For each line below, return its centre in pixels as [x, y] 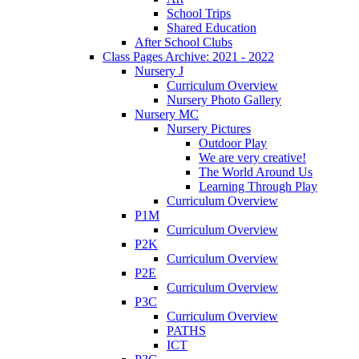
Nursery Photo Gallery [224, 99]
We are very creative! [252, 157]
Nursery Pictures [209, 128]
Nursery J [159, 71]
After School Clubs [184, 42]
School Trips [199, 13]
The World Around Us [256, 171]
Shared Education [212, 27]
